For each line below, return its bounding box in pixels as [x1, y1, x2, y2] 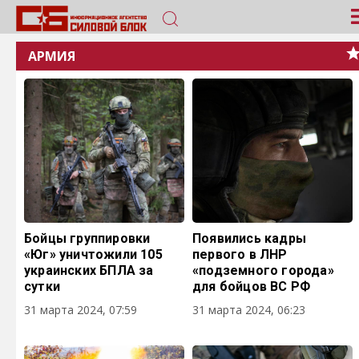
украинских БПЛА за [24, 263, 154, 278]
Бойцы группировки [24, 231, 151, 246]
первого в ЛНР [192, 247, 288, 262]
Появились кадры [192, 231, 306, 246]
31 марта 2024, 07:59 [24, 302, 137, 317]
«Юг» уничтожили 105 [24, 247, 163, 262]
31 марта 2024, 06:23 [192, 302, 305, 317]
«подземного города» [192, 263, 334, 278]
